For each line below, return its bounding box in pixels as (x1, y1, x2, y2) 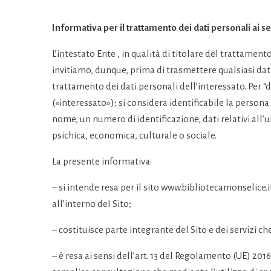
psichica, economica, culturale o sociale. (52, 130, 217, 140)
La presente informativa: (52, 156, 152, 166)
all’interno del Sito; (52, 198, 131, 209)
